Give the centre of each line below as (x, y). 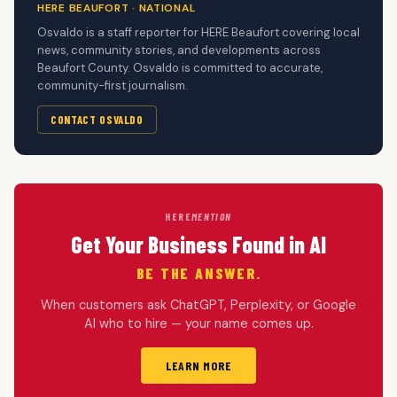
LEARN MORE (198, 365)
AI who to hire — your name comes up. (198, 323)
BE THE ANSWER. (198, 272)
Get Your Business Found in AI (198, 244)
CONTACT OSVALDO (97, 119)
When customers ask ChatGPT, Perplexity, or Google (198, 304)
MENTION (211, 216)
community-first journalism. (113, 85)
